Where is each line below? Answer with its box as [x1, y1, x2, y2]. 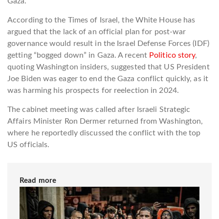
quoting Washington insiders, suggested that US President [7, 63, 210, 71]
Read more [20, 177, 56, 185]
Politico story [149, 51, 196, 60]
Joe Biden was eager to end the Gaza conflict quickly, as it [7, 75, 208, 83]
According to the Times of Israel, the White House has [7, 16, 196, 24]
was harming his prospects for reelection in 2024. [7, 87, 179, 95]
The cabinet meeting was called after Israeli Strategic [7, 106, 191, 114]
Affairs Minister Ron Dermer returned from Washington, [7, 117, 203, 126]
